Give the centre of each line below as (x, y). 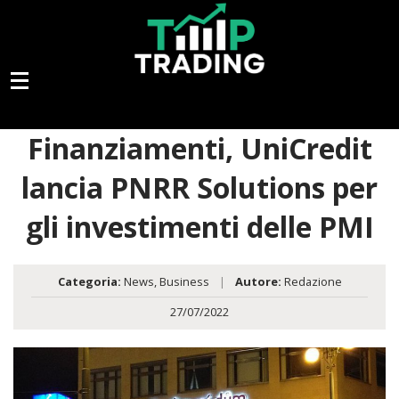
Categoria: (89, 282)
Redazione (311, 282)
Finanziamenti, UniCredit (199, 149)
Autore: (258, 282)
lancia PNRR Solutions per (199, 188)
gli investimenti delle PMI (199, 227)
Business (184, 282)
